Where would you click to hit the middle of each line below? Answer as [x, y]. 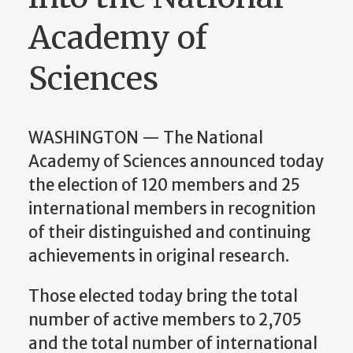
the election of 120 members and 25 [164, 186]
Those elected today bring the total [163, 296]
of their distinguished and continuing [170, 233]
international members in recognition [172, 209]
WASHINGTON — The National [146, 138]
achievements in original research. [159, 256]
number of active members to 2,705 [165, 320]
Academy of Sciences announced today [176, 162]
